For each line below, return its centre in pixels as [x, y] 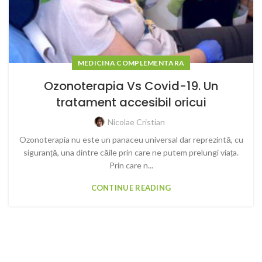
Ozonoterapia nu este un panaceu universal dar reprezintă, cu [131, 139]
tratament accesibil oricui [131, 102]
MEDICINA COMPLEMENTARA [131, 63]
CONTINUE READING [131, 188]
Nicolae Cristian [136, 122]
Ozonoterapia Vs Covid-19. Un [131, 86]
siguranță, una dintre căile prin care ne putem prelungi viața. [131, 152]
